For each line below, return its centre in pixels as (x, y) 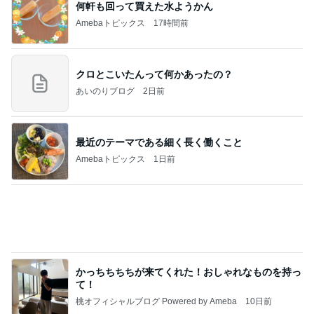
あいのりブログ (105, 91)
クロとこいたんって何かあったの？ (154, 75)
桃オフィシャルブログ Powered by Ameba (156, 302)
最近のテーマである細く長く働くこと (159, 143)
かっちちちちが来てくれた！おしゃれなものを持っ (189, 272)
